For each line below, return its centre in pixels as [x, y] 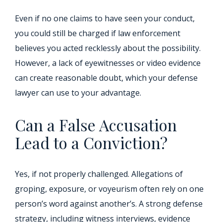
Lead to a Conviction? [91, 143]
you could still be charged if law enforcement [98, 33]
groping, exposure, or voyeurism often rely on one [109, 189]
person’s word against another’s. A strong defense [109, 204]
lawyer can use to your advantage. [78, 93]
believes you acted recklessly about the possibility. [108, 48]
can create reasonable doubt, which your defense [106, 78]
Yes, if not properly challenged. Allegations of [99, 174]
